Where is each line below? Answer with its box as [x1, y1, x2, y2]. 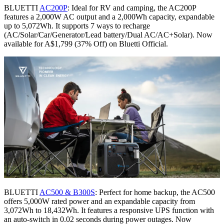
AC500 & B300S [39, 188, 95, 197]
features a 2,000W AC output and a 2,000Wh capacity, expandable [4, 12, 214, 21]
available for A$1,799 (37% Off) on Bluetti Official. [4, 39, 168, 48]
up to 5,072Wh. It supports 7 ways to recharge [4, 21, 150, 30]
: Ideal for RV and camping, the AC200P [67, 3, 196, 12]
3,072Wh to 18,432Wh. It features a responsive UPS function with [4, 206, 214, 215]
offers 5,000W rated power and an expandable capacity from [4, 197, 195, 206]
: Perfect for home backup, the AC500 [95, 188, 215, 197]
